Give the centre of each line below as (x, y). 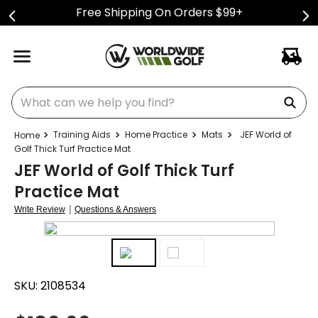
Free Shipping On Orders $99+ (159, 12)
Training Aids (82, 135)
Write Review (40, 209)
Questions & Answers (115, 209)
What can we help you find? (88, 92)
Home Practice (156, 135)
